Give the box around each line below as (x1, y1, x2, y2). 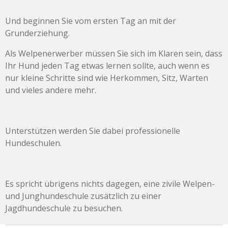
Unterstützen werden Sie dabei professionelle (5, 125, 180, 136)
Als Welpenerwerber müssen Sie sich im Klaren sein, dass (5, 48, 222, 59)
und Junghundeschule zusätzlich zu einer (5, 190, 161, 202)
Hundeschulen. (5, 137, 62, 149)
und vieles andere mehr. (5, 84, 96, 96)
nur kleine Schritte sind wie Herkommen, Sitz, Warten (5, 72, 208, 83)
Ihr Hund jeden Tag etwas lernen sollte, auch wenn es (5, 60, 210, 71)
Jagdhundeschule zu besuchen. (5, 203, 123, 214)
